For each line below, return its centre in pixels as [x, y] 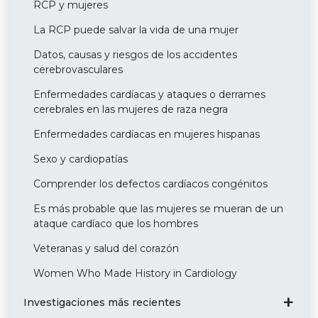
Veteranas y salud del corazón [106, 248]
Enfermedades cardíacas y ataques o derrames [149, 94]
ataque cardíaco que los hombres [115, 223]
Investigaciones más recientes [102, 302]
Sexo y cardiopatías [80, 159]
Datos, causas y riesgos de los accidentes [135, 54]
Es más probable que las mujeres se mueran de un [158, 208]
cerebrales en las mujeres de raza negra [130, 109]
